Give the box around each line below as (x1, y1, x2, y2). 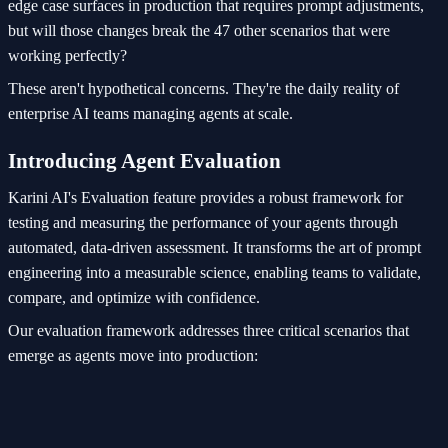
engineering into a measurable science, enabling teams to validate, (8, 263, 421, 281)
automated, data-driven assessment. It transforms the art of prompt (8, 238, 421, 256)
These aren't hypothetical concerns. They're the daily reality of (8, 80, 399, 98)
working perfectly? (8, 47, 127, 65)
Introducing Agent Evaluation (8, 149, 281, 173)
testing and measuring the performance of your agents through (8, 213, 398, 231)
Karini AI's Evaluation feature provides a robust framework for (8, 188, 403, 206)
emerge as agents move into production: (8, 346, 258, 364)
